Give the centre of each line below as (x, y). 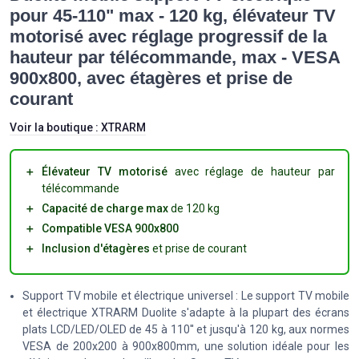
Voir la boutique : (55, 127)
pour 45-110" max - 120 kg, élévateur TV (173, 15)
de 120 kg (194, 208)
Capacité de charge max (105, 208)
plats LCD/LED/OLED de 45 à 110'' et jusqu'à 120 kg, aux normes (186, 329)
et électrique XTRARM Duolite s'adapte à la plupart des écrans (186, 312)
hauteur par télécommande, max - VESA (175, 57)
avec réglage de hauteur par (251, 171)
